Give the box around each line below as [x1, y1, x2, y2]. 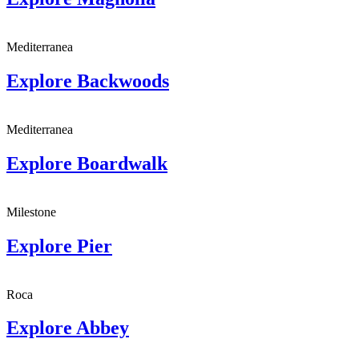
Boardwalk [77, 152, 167, 174]
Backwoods [77, 70, 169, 91]
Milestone [6, 204, 56, 219]
